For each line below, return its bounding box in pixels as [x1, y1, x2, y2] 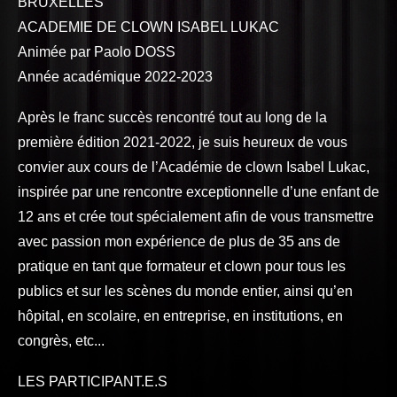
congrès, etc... [18, 333, 105, 348]
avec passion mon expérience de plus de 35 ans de [18, 234, 340, 249]
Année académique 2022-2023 [18, 69, 213, 84]
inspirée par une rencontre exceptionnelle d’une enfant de [18, 184, 379, 199]
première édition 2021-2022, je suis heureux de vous [18, 135, 347, 150]
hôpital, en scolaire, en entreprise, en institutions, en [18, 308, 343, 323]
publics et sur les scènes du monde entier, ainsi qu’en [18, 284, 353, 299]
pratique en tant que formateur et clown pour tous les [18, 259, 346, 274]
